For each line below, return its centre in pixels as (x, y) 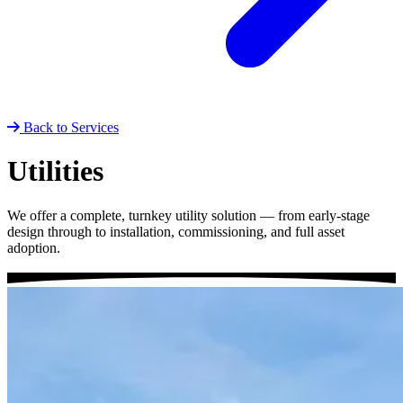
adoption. (34, 247)
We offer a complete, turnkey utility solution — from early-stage (188, 215)
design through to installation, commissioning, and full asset (176, 231)
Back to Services (71, 127)
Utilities (55, 171)
